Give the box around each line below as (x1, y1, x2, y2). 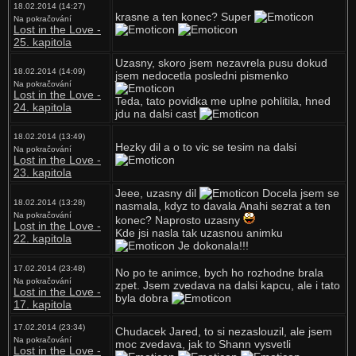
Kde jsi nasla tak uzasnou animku (114, 226, 283, 239)
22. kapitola (13, 232, 72, 245)
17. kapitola (13, 298, 72, 311)
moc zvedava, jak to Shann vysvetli (114, 338, 291, 350)
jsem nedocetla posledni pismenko (114, 69, 288, 82)
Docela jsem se (258, 187, 339, 199)
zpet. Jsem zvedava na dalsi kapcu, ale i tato (114, 279, 340, 292)
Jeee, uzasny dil (114, 187, 199, 199)
